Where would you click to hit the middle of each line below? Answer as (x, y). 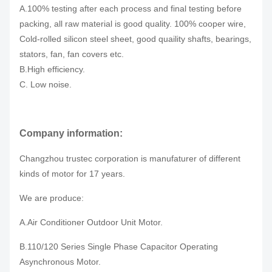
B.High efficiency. (52, 69)
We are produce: (52, 198)
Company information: (71, 133)
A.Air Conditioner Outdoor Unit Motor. (91, 222)
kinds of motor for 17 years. (72, 174)
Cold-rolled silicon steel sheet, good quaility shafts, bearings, (135, 39)
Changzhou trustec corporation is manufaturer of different (130, 158)
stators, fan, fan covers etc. (72, 54)
